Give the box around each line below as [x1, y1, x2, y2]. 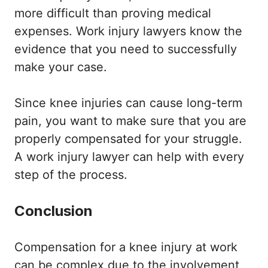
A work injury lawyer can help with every [14, 150, 244, 165]
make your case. [14, 60, 107, 75]
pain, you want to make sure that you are [14, 114, 246, 129]
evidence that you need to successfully [14, 42, 237, 57]
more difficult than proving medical [14, 6, 211, 21]
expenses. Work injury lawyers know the [14, 24, 242, 39]
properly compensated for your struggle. [14, 132, 242, 147]
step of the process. [14, 167, 127, 182]
